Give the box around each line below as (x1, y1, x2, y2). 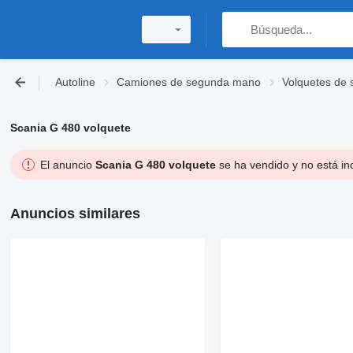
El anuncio (39, 158, 95, 171)
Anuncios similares (9, 206, 140, 221)
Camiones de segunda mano (117, 76, 261, 88)
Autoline (55, 76, 95, 88)
